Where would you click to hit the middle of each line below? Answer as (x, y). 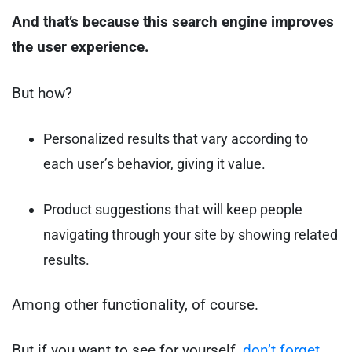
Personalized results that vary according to (176, 139)
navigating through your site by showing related (191, 234)
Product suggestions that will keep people (173, 209)
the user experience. (81, 47)
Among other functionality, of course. (135, 304)
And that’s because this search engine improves (173, 22)
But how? (42, 93)
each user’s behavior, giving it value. (154, 164)
